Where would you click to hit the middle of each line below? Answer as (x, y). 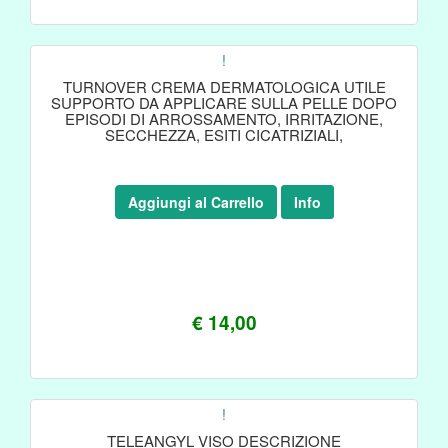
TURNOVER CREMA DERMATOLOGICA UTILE (224, 86)
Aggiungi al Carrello (195, 202)
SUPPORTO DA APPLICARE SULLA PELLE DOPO (224, 102)
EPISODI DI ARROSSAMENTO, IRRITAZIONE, (224, 118)
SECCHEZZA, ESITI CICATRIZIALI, (224, 134)
